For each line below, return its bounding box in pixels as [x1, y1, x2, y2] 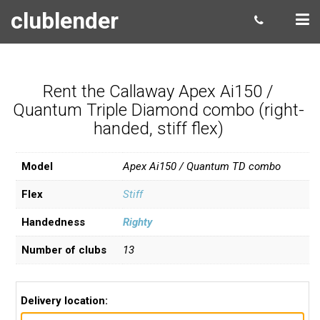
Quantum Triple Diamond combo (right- [12, 100, 304, 120]
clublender [11, 7, 119, 34]
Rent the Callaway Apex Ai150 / [43, 81, 274, 101]
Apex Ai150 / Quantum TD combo [123, 160, 281, 173]
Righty [123, 216, 152, 229]
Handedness [21, 216, 85, 229]
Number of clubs [21, 244, 106, 256]
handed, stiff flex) [93, 119, 224, 139]
